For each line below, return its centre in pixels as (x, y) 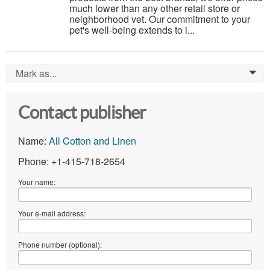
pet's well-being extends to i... (132, 30)
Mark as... (36, 74)
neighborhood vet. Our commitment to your (160, 19)
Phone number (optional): (60, 244)
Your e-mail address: (52, 213)
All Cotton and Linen (93, 140)
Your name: (37, 181)
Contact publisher (82, 113)
